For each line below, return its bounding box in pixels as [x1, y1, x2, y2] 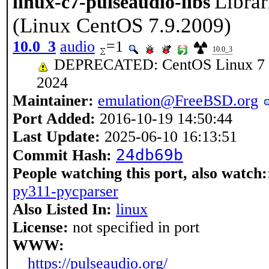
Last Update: [13, 128, 100, 145]
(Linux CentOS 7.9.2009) [13, 14, 231, 37]
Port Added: [13, 110, 95, 127]
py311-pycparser [13, 183, 118, 200]
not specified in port [68, 219, 199, 236]
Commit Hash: [13, 147, 112, 164]
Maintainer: [13, 92, 94, 109]
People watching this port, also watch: [13, 165, 267, 182]
